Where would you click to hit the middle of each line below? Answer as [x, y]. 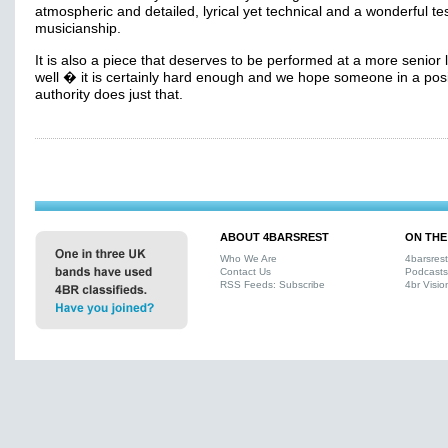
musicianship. [78, 28]
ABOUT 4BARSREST [274, 237]
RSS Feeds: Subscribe [272, 284]
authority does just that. [109, 94]
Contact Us [245, 271]
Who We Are [248, 258]
